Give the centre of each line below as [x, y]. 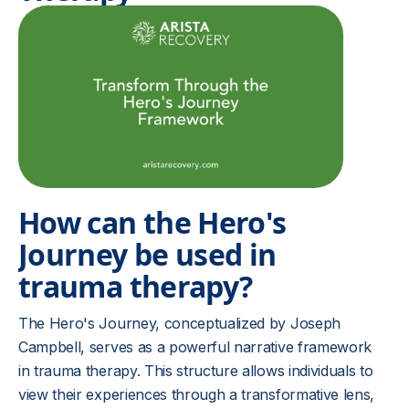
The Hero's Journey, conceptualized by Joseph [179, 323]
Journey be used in [147, 254]
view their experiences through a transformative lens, [197, 394]
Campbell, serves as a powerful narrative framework [195, 347]
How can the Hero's [152, 222]
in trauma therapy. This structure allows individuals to [196, 371]
